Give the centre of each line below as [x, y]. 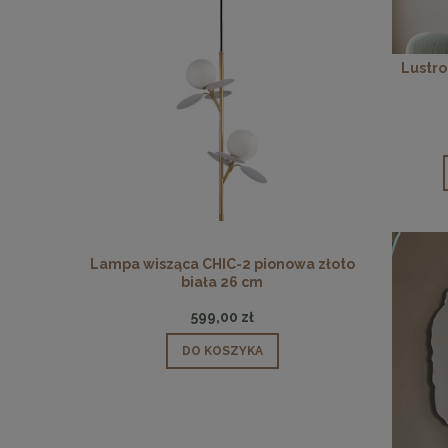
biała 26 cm [222, 282]
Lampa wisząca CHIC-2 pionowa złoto [222, 264]
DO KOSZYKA [222, 351]
